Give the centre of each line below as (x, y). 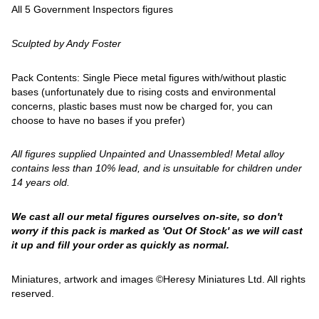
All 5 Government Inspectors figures (93, 9)
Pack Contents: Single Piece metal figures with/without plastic (149, 77)
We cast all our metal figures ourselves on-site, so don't (147, 217)
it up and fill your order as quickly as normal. (121, 245)
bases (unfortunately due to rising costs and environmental (144, 91)
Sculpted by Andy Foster (67, 43)
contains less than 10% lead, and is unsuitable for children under (157, 168)
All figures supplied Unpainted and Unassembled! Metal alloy (148, 154)
